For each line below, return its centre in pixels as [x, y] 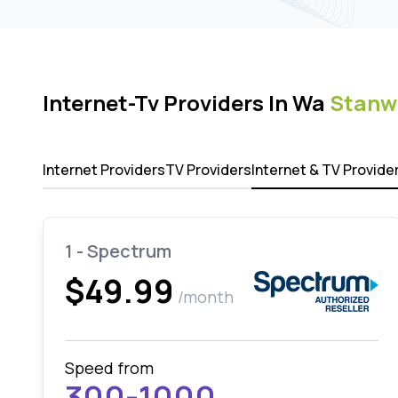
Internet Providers [104, 170]
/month [206, 297]
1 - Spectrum [118, 251]
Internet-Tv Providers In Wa [186, 103]
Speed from [109, 368]
